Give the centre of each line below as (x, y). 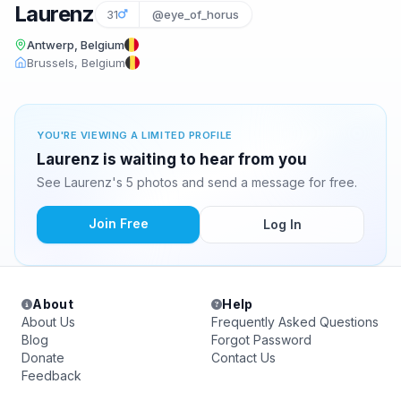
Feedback (51, 375)
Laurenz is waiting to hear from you (172, 159)
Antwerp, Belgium (76, 45)
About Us (48, 322)
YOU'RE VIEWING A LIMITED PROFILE (135, 135)
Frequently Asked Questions (295, 322)
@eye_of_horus (195, 14)
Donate (43, 358)
